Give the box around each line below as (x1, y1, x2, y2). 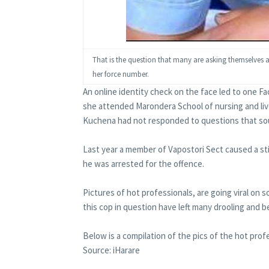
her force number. (92, 69, 149, 79)
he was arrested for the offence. (83, 158, 204, 169)
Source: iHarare (83, 244, 140, 256)
